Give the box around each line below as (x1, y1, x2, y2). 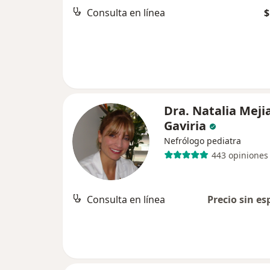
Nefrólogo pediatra (164, 135, 241, 146)
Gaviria (164, 118, 206, 134)
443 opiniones (211, 149, 268, 161)
